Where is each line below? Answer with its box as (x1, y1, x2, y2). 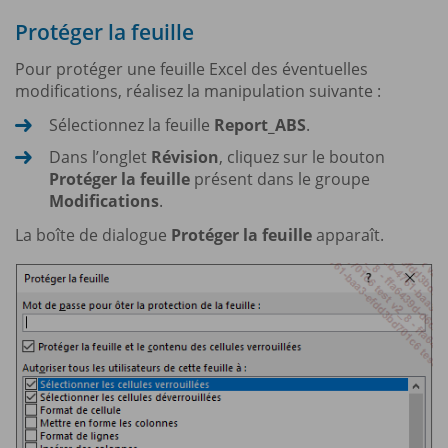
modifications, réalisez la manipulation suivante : (15, 79, 381, 102)
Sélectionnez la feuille (49, 113, 214, 136)
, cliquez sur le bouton (219, 145, 385, 168)
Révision (151, 145, 219, 168)
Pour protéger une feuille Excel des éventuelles (15, 57, 368, 80)
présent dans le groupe (190, 167, 370, 190)
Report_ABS (214, 113, 306, 136)
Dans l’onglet (49, 145, 151, 168)
